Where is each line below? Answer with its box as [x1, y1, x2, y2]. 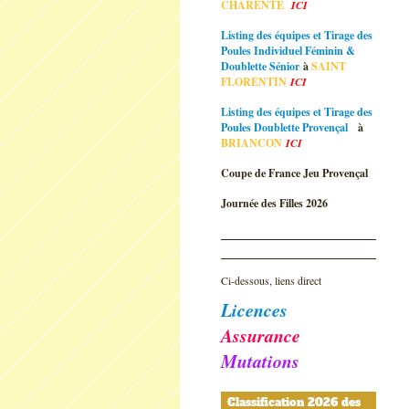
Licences [221, 297, 288, 322]
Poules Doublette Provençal [221, 120, 351, 135]
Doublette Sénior [221, 58, 299, 74]
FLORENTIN [221, 74, 290, 89]
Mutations [221, 348, 299, 373]
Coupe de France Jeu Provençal [221, 165, 368, 181]
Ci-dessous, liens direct [221, 273, 321, 288]
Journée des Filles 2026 [221, 195, 328, 211]
